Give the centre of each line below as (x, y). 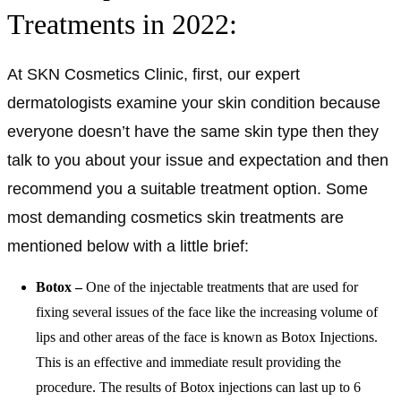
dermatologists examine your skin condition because (194, 102)
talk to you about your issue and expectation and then (198, 160)
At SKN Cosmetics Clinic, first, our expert (154, 74)
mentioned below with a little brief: (128, 246)
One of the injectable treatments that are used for (222, 286)
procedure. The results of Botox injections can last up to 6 (198, 387)
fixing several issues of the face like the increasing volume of (207, 311)
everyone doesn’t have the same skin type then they (193, 131)
